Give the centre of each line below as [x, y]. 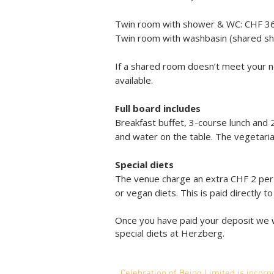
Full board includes [158, 108]
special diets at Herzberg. [170, 233]
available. [135, 80]
